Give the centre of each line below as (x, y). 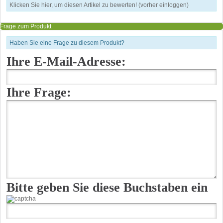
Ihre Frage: (39, 92)
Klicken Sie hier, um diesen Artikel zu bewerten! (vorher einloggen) (99, 5)
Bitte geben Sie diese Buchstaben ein (107, 187)
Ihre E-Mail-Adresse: (66, 61)
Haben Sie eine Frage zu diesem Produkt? (67, 43)
